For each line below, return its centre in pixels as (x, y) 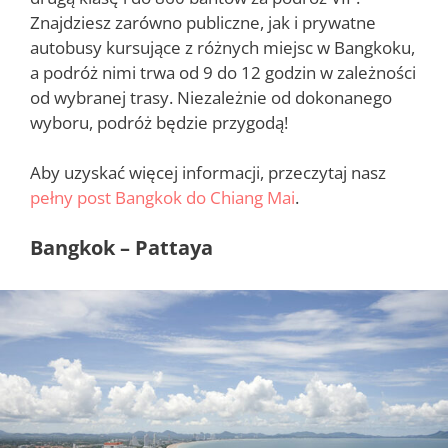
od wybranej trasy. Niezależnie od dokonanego (211, 97)
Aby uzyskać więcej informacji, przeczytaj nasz (208, 173)
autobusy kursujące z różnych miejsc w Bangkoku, (222, 47)
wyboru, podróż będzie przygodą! (159, 122)
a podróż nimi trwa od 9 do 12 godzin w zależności (223, 72)
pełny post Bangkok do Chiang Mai (162, 198)
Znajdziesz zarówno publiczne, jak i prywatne (203, 22)
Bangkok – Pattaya (121, 247)
